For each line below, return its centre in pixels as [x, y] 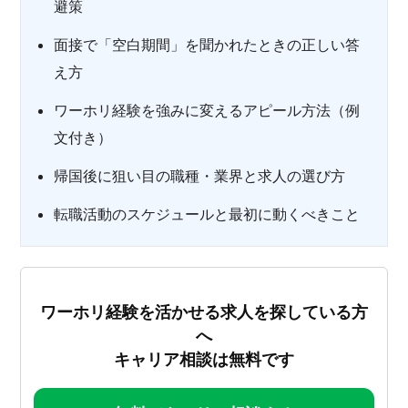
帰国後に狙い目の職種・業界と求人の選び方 [199, 176]
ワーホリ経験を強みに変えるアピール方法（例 [207, 110]
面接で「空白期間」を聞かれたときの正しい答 [207, 45]
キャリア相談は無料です [204, 359]
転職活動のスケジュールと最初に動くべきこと [207, 214]
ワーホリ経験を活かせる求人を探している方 [204, 312]
